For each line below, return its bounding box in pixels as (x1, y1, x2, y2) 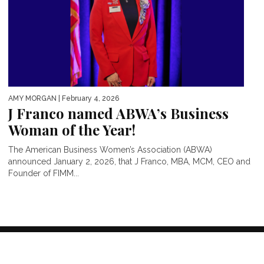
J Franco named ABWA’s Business (8, 103, 229, 123)
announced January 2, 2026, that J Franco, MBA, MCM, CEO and (8, 156, 250, 166)
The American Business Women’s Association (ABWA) (8, 144, 212, 154)
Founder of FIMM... (8, 168, 79, 178)
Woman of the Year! (8, 120, 136, 139)
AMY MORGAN (8, 94, 57, 103)
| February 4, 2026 (57, 94, 119, 103)
